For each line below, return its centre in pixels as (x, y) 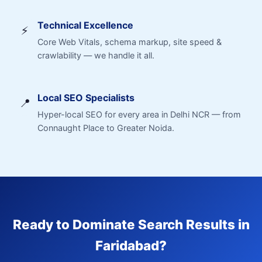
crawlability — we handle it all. (96, 55)
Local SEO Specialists (86, 98)
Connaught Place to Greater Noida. (106, 128)
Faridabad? (131, 245)
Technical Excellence (85, 25)
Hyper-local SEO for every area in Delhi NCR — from (139, 114)
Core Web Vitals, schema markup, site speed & (130, 42)
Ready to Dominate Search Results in (131, 224)
